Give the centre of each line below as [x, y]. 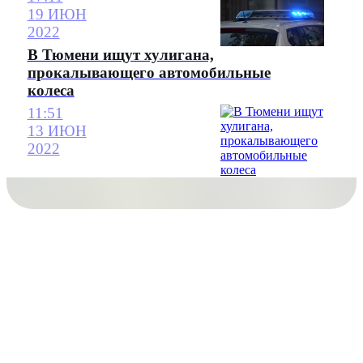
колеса [51, 90]
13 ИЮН [57, 131]
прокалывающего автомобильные [149, 72]
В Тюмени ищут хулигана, [120, 54]
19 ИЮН [57, 14]
